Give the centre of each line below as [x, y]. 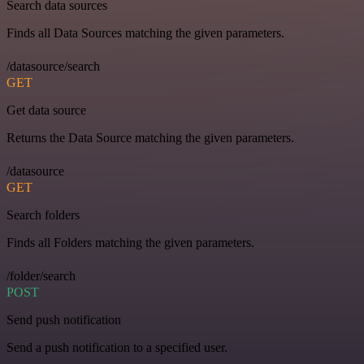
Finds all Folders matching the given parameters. [130, 243]
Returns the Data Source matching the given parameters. [150, 138]
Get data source [46, 110]
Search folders [43, 215]
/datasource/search [53, 67]
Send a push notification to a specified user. [117, 348]
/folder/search [41, 276]
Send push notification [64, 320]
